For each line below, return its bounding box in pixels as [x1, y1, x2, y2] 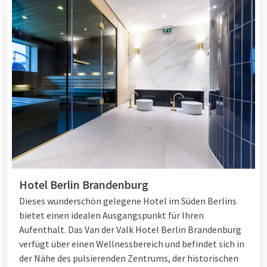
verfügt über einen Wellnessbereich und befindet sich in [19, 238, 244, 250]
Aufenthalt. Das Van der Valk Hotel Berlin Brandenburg [19, 223, 241, 236]
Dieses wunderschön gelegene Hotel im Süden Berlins [19, 195, 237, 207]
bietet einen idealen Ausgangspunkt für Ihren [19, 209, 204, 222]
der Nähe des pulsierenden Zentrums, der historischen [19, 252, 238, 265]
